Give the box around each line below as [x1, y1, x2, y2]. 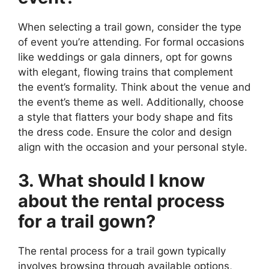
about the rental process [18, 190, 225, 211]
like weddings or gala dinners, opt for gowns [18, 51, 232, 64]
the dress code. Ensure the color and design [18, 126, 232, 139]
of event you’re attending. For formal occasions [18, 36, 244, 49]
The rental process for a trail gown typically [18, 244, 226, 257]
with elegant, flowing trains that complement [18, 66, 233, 79]
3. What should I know [18, 169, 205, 191]
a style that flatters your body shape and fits [18, 111, 233, 124]
